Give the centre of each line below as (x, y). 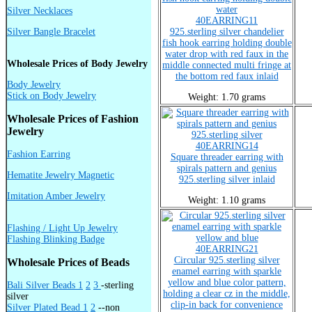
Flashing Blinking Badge (56, 239)
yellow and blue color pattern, (227, 282)
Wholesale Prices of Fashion (73, 118)
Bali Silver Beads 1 (45, 285)
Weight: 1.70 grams (227, 97)
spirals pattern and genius (227, 168)
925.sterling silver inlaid (227, 179)
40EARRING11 (227, 21)
